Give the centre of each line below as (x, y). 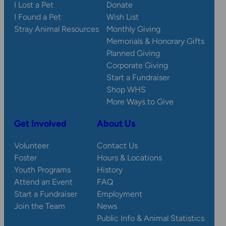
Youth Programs (42, 170)
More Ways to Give (140, 102)
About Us (116, 124)
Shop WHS (126, 90)
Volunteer (32, 146)
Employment (120, 194)
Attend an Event (43, 182)
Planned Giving (133, 53)
